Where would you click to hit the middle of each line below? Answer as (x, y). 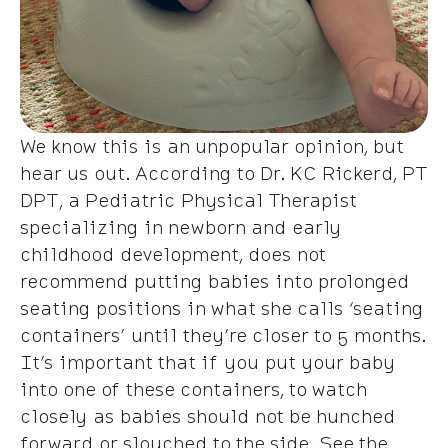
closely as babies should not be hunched (207, 415)
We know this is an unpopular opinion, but (211, 145)
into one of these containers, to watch (193, 388)
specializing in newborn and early (180, 226)
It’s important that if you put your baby (207, 361)
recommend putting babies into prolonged (214, 280)
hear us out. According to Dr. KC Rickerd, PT (223, 172)
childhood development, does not (172, 253)
